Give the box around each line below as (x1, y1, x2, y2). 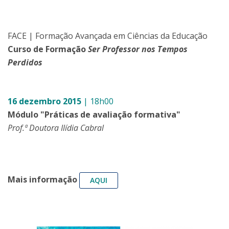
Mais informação (8, 174, 77, 186)
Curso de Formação (8, 43, 88, 55)
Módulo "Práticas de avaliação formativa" (8, 109, 180, 120)
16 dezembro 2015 (8, 96, 81, 107)
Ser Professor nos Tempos (88, 43, 188, 55)
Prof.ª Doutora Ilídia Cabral (8, 122, 104, 133)
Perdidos (8, 57, 42, 68)
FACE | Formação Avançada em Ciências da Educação (8, 30, 208, 41)
